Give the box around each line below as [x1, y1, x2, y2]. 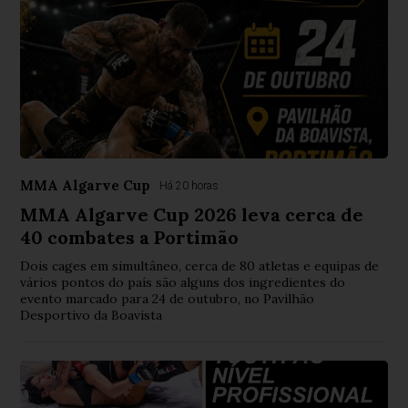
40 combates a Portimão [20, 225, 240, 249]
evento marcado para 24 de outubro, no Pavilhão [20, 290, 315, 307]
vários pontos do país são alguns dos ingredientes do [20, 273, 346, 291]
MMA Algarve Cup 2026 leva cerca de [20, 202, 364, 226]
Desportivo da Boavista [20, 306, 163, 323]
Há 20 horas [159, 178, 219, 192]
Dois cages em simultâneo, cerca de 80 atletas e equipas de [20, 257, 380, 274]
